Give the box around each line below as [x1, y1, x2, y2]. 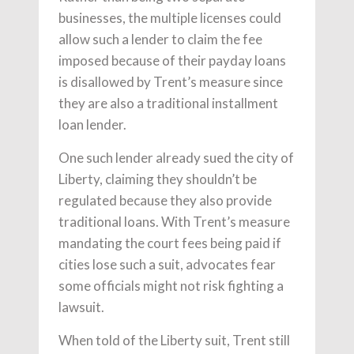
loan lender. [58, 116, 126, 134]
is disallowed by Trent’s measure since [58, 73, 283, 91]
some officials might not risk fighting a [58, 277, 284, 295]
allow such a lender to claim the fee [58, 31, 262, 48]
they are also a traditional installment [58, 95, 278, 112]
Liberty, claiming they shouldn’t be [58, 171, 257, 188]
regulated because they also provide [58, 192, 272, 209]
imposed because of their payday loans [58, 52, 286, 70]
